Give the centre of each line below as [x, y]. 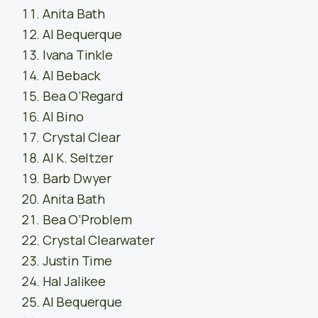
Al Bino [63, 117]
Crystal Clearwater [99, 240]
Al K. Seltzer [78, 158]
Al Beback [72, 76]
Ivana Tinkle [78, 55]
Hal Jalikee [74, 281]
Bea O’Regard [83, 96]
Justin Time [77, 261]
